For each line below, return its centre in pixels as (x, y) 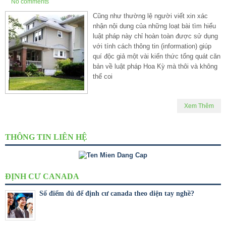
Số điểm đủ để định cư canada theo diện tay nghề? (117, 193)
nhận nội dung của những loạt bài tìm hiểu (154, 26)
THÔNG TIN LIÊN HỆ (46, 137)
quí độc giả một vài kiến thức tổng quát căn (157, 56)
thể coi (103, 76)
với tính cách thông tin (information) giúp (152, 46)
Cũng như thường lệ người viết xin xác (150, 16)
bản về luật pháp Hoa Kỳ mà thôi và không (155, 66)
